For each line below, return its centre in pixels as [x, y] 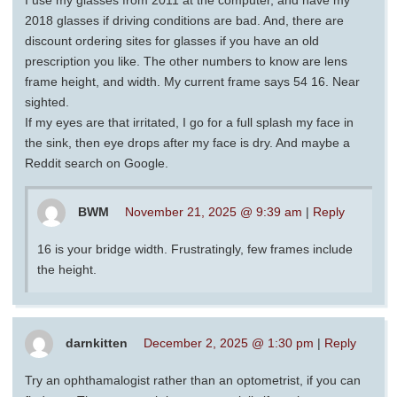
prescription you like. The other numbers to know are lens [186, 61]
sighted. [47, 101]
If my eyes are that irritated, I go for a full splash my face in [189, 122]
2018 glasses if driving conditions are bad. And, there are [184, 20]
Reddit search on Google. [97, 163]
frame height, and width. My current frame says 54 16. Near [192, 81]
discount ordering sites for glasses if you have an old [172, 40]
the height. [67, 269]
